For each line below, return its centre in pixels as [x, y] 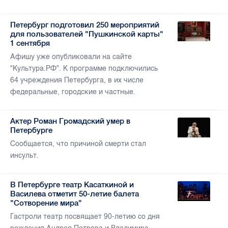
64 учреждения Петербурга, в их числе [77, 80]
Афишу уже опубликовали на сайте [71, 57]
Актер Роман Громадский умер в [70, 121]
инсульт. [24, 156]
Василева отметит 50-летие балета [75, 194]
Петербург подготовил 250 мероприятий [85, 25]
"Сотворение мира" [46, 203]
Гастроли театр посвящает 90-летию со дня [85, 217]
